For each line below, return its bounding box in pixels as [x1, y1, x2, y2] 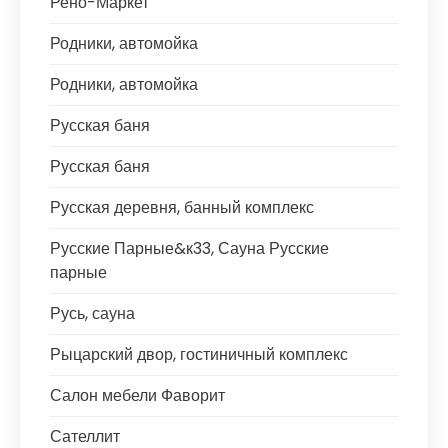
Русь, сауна [50, 302, 135, 325]
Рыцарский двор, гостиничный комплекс [50, 343, 348, 366]
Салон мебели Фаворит [50, 384, 225, 407]
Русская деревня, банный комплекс [50, 196, 314, 219]
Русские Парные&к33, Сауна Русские [50, 237, 329, 260]
